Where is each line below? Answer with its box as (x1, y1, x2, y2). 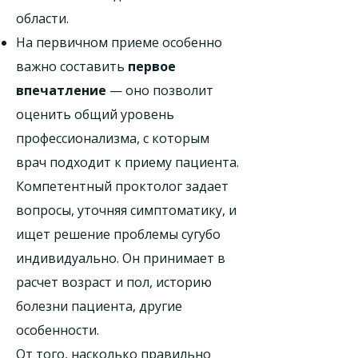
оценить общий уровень (16, 105, 174, 123)
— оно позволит (106, 82, 213, 99)
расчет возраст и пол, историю (16, 273, 212, 291)
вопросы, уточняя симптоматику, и (16, 201, 237, 219)
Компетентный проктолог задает (16, 177, 229, 195)
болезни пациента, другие (16, 297, 182, 315)
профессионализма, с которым (16, 129, 209, 147)
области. (16, 10, 69, 27)
